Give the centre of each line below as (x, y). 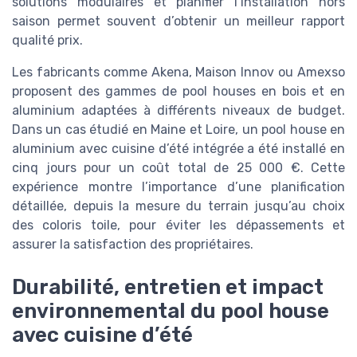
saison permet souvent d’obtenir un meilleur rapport (178, 21)
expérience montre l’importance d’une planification (178, 186)
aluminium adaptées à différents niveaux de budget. (178, 110)
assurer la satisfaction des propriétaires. (133, 244)
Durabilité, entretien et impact (168, 287)
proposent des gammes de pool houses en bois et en (178, 91)
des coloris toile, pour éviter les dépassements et (178, 225)
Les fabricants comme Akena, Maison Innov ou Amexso (178, 72)
